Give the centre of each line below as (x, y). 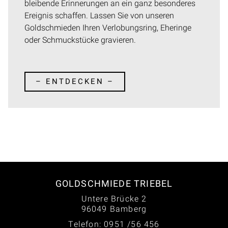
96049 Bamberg (114, 209)
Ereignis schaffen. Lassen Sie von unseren (99, 15)
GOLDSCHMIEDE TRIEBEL (114, 184)
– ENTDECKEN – (75, 82)
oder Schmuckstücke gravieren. (80, 40)
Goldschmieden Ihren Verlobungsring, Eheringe (108, 27)
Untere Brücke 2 (114, 199)
